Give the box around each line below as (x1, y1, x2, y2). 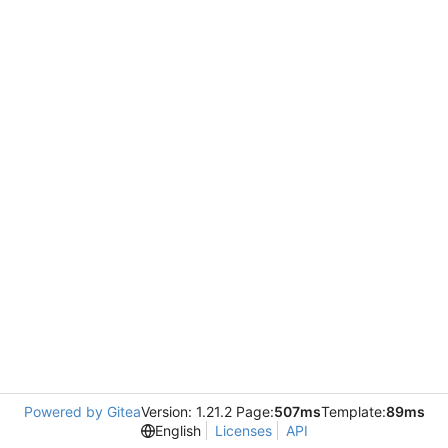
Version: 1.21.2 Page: (140, 403, 274, 420)
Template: (320, 403, 386, 420)
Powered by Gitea (23, 403, 141, 420)
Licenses (214, 422, 272, 439)
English (154, 422, 201, 439)
